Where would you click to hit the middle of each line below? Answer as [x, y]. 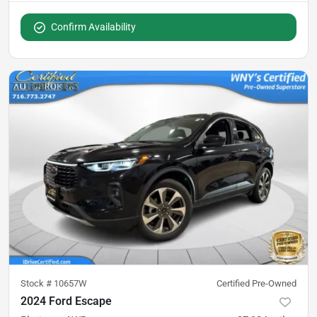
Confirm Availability [93, 27]
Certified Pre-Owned [257, 283]
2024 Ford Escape [66, 301]
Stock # [37, 283]
